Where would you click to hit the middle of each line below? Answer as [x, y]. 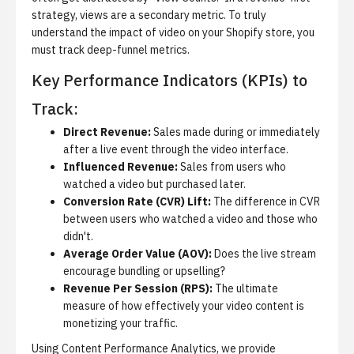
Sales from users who [232, 167]
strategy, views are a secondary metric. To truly [149, 15]
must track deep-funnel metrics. [111, 50]
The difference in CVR [265, 201]
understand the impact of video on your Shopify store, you [173, 32]
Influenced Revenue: [121, 167]
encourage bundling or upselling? [144, 271]
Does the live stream [264, 254]
